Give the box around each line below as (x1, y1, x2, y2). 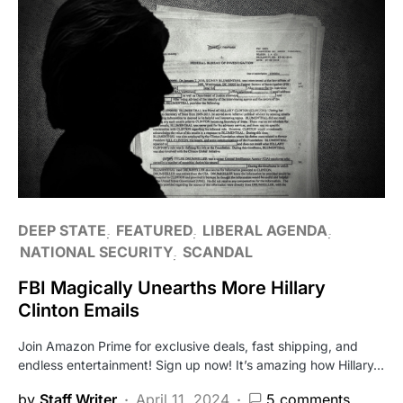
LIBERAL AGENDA (202, 220, 327, 239)
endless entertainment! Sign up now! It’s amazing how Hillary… (18, 356, 384, 372)
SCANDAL (183, 242, 253, 261)
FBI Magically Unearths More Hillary (18, 276, 326, 299)
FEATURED (116, 220, 193, 239)
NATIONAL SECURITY (20, 242, 173, 261)
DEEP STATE (18, 220, 106, 239)
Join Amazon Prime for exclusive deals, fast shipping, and (18, 337, 358, 354)
